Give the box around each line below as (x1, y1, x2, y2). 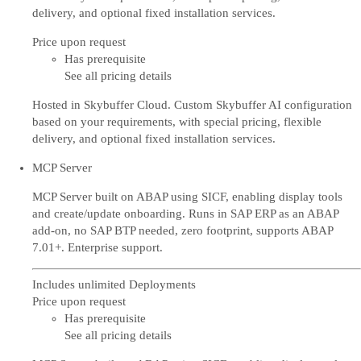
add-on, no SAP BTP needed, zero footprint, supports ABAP (32, 224, 333, 237)
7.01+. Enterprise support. (32, 241, 163, 254)
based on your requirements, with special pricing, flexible (32, 115, 322, 128)
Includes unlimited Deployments (32, 277, 196, 291)
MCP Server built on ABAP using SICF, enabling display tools (32, 190, 342, 203)
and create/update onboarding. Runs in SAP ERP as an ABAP (32, 207, 338, 220)
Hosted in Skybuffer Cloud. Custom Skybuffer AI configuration (32, 98, 352, 111)
